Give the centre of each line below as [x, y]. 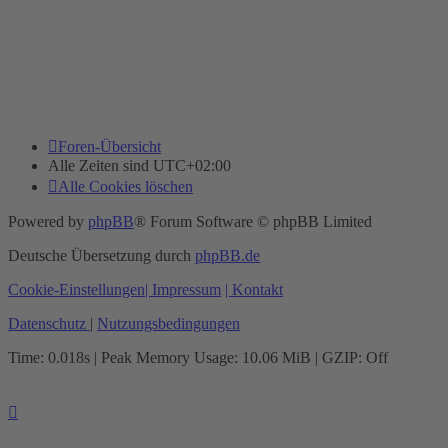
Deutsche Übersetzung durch [101, 256]
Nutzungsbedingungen [168, 324]
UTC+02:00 [192, 166]
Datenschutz [47, 324]
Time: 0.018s [49, 358]
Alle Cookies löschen [125, 187]
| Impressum [183, 290]
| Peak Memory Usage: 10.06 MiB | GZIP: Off [239, 358]
